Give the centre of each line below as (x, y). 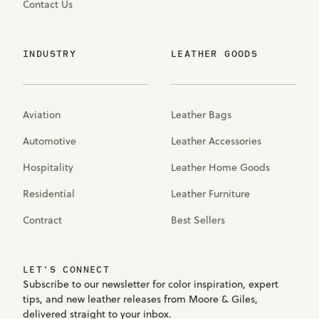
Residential (49, 193)
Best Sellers (198, 220)
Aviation (42, 114)
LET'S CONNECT (67, 269)
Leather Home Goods (220, 167)
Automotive (49, 141)
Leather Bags (201, 114)
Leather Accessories (216, 141)
